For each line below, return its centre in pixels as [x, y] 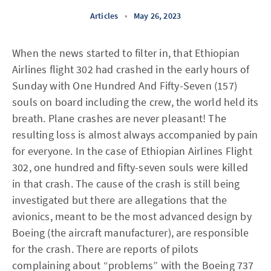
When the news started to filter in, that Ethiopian [126, 53]
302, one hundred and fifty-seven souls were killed [130, 167]
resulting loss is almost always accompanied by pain [135, 135]
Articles [104, 16]
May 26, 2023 [157, 16]
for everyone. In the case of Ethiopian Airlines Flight [132, 151]
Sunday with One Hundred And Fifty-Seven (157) [125, 86]
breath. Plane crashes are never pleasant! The [119, 118]
